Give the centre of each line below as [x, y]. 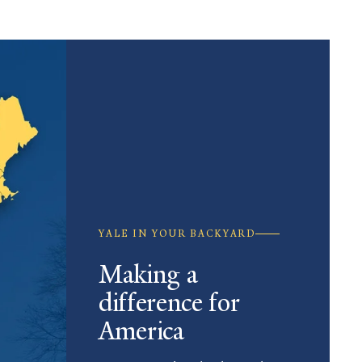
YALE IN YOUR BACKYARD [177, 234]
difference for [169, 303]
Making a [148, 275]
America [141, 331]
